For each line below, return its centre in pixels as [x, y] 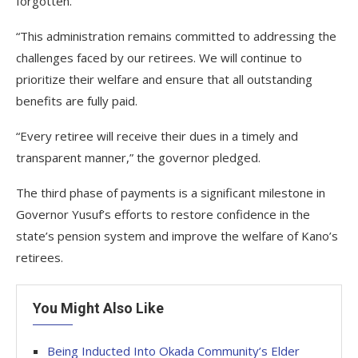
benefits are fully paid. [77, 101]
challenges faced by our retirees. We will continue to [159, 58]
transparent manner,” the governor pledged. [138, 157]
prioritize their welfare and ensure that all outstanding [164, 79]
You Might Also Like [98, 308]
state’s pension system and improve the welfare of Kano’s [177, 236]
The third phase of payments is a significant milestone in [171, 193]
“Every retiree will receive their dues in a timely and [157, 136]
